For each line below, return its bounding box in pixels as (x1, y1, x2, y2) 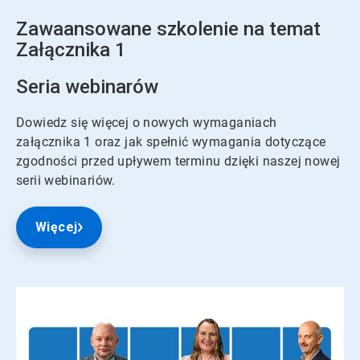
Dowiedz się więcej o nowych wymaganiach (16, 115, 277, 131)
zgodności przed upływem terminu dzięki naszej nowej (16, 153, 341, 170)
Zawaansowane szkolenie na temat (16, 18, 321, 41)
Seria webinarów (16, 76, 158, 99)
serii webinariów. (16, 173, 116, 189)
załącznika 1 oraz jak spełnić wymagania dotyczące (16, 134, 326, 150)
